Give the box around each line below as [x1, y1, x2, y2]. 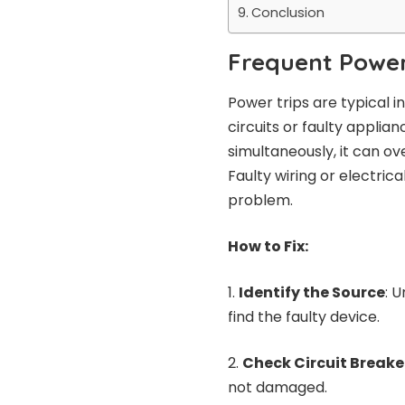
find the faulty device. [228, 306, 380, 327]
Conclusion [250, 4, 325, 23]
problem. [228, 189, 293, 211]
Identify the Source [239, 281, 385, 303]
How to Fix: [228, 235, 308, 257]
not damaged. [228, 376, 327, 398]
